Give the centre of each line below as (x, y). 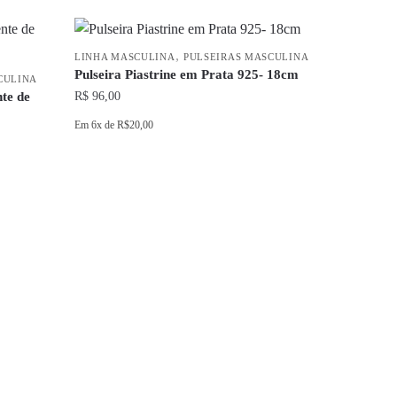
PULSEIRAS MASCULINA (246, 57)
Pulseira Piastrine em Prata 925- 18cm (187, 74)
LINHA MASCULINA (125, 57)
